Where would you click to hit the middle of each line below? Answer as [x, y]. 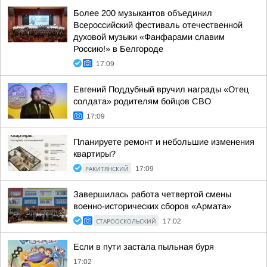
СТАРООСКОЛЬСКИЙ [126, 221]
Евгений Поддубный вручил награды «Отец [161, 89]
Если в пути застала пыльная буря [144, 247]
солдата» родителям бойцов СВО [142, 101]
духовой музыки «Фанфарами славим [149, 37]
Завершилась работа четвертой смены [152, 194]
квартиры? [94, 154]
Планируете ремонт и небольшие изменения [164, 142]
